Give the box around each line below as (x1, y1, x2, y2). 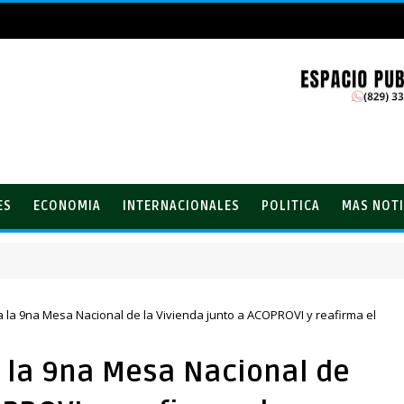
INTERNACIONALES (123, 198, 240, 214)
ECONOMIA (33, 198, 101, 214)
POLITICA (262, 198, 320, 214)
